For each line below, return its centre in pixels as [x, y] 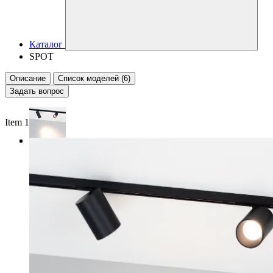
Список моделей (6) [94, 78]
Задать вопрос [37, 91]
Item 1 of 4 [26, 122]
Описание [28, 78]
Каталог [46, 44]
